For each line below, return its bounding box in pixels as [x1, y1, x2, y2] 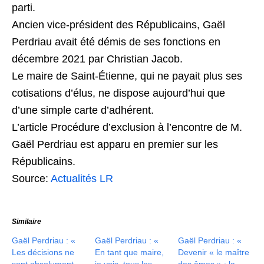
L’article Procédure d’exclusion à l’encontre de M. [12, 121, 242, 133]
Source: [12, 173, 51, 184]
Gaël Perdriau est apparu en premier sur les [12, 138, 218, 150]
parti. [12, 2, 35, 14]
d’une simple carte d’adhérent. [12, 104, 154, 116]
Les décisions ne [12, 247, 74, 257]
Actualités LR [51, 173, 113, 184]
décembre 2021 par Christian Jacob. [12, 53, 183, 65]
